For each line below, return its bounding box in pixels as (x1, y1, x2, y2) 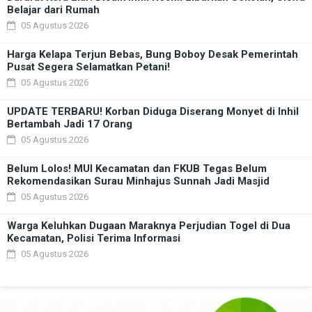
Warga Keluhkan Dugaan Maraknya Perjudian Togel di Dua (7, 219, 290, 233)
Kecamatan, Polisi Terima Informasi (7, 232, 180, 245)
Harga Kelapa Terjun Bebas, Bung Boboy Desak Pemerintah (7, 48, 298, 61)
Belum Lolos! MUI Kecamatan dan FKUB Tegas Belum (7, 162, 267, 175)
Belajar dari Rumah (7, 3, 100, 17)
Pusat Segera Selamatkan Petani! (7, 61, 170, 74)
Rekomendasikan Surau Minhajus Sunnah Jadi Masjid (7, 175, 270, 188)
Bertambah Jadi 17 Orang (7, 118, 132, 131)
